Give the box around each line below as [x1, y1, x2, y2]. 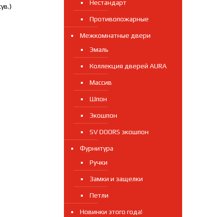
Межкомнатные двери [79, 31, 151, 39]
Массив [89, 78, 112, 86]
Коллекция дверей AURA [89, 62, 167, 70]
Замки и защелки [89, 175, 143, 183]
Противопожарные [89, 15, 149, 23]
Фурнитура [79, 144, 113, 152]
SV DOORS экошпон [89, 128, 149, 136]
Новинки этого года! [79, 208, 142, 216]
